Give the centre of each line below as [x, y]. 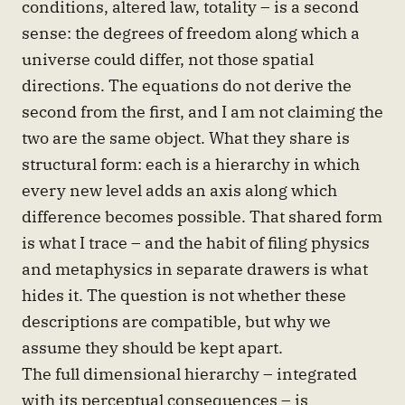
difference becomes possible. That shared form [202, 217]
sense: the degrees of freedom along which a [191, 33]
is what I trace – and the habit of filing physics [196, 243]
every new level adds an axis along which [179, 190]
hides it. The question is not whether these [184, 295]
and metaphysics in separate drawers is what [195, 269]
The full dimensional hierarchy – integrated [189, 374]
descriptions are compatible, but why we [176, 321]
